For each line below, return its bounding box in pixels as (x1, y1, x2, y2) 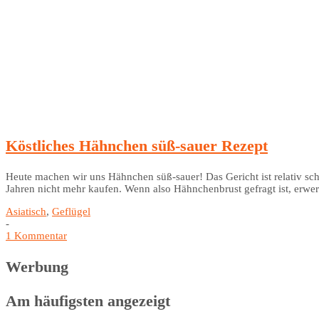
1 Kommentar (6, 229, 67, 241)
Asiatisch (6, 205, 46, 217)
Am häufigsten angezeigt (6, 291, 170, 310)
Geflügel (52, 205, 90, 217)
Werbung (6, 257, 68, 276)
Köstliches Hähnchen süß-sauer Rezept (6, 136, 268, 155)
